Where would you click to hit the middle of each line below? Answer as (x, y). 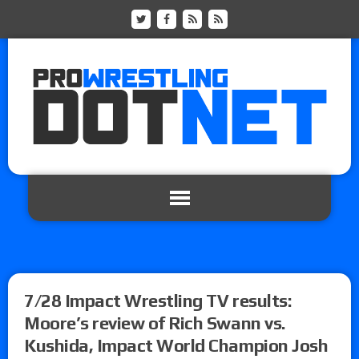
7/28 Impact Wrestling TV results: (158, 300)
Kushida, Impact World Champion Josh (176, 345)
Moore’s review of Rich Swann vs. (155, 323)
